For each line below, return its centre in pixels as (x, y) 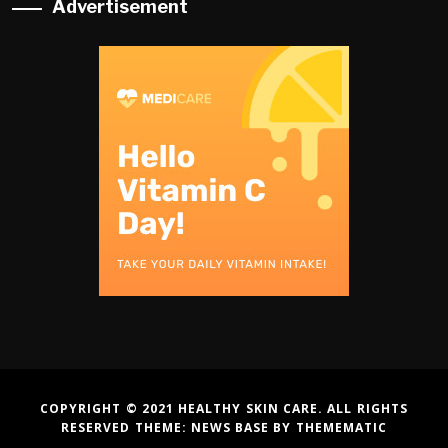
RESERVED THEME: (126, 427)
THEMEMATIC (341, 427)
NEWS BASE (232, 427)
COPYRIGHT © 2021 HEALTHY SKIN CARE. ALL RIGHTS (224, 408)
